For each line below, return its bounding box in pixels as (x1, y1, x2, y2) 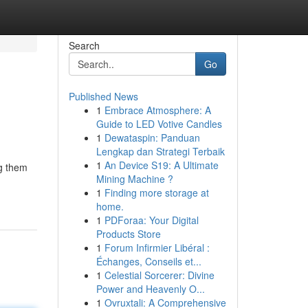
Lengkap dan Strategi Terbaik (96, 144, 225, 158)
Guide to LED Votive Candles (96, 117, 222, 131)
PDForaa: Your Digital (104, 213, 199, 227)
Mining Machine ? (96, 172, 173, 186)
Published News (68, 89, 138, 103)
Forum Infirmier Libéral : (104, 241, 210, 254)
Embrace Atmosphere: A (104, 103, 211, 117)
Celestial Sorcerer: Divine (104, 268, 214, 282)
